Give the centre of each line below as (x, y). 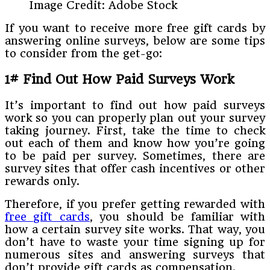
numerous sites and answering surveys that (135, 254)
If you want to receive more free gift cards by (135, 28)
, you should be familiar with (177, 216)
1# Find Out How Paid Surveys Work (119, 79)
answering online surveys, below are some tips (135, 41)
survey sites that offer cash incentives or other (135, 168)
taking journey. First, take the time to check (135, 130)
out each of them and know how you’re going (135, 143)
